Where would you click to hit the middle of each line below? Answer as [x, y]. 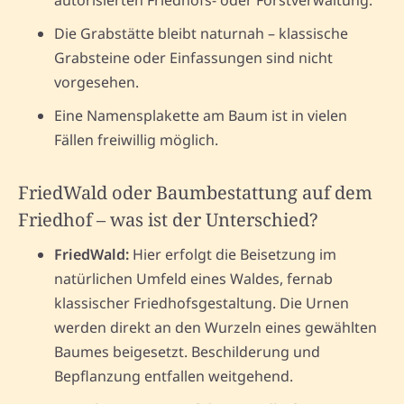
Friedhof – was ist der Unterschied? [168, 219]
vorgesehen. [96, 82]
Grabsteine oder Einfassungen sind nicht [193, 57]
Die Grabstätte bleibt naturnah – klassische [201, 33]
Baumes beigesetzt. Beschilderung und [187, 351]
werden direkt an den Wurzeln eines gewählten [216, 327]
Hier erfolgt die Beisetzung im [233, 254]
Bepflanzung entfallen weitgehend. [174, 376]
